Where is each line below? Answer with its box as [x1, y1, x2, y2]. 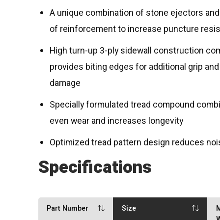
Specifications [38, 154, 152, 180]
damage [50, 77, 81, 90]
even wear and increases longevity [50, 114, 184, 128]
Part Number [47, 203, 89, 214]
